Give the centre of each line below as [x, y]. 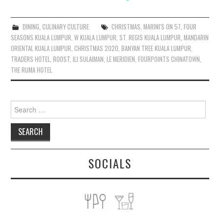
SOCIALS [110, 163]
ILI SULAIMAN [88, 59]
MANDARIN [196, 37]
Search [20, 105]
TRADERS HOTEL [31, 59]
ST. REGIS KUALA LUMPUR [150, 37]
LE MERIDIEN [121, 59]
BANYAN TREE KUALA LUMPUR [156, 48]
